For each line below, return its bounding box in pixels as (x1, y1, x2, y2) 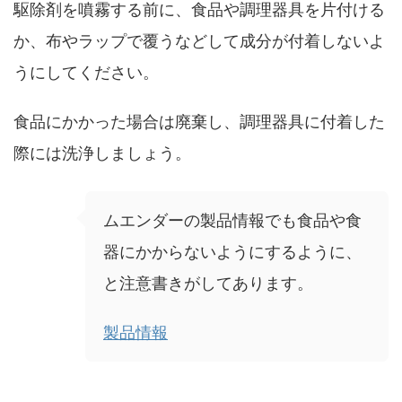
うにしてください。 (13, 63, 159, 82)
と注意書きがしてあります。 (103, 274, 313, 293)
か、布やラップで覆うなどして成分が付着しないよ (13, 31, 385, 50)
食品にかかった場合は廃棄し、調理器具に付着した (13, 112, 385, 131)
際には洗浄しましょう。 (13, 144, 191, 162)
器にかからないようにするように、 (103, 242, 362, 261)
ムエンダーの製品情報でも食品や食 (103, 211, 362, 230)
